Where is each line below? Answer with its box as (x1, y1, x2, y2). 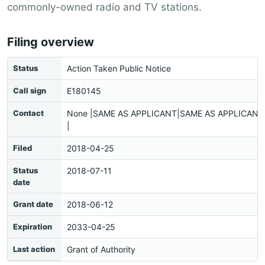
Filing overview (7, 35, 94, 49)
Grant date (13, 199, 53, 209)
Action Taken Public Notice (67, 63, 171, 73)
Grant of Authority (67, 244, 135, 254)
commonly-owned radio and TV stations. (7, 1, 202, 13)
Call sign (13, 86, 46, 95)
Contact (13, 108, 44, 118)
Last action (13, 244, 55, 254)
